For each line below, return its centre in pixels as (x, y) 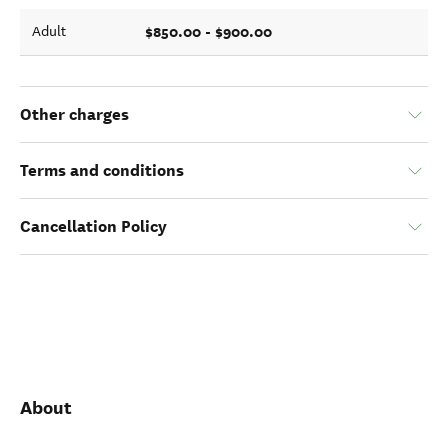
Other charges (74, 114)
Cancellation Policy (93, 226)
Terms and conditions (102, 170)
